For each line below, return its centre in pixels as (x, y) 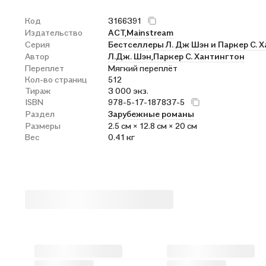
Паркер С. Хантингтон (199, 56)
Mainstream (150, 32)
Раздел (40, 114)
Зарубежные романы (151, 114)
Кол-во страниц (56, 79)
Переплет (45, 68)
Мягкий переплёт (143, 68)
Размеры (43, 126)
